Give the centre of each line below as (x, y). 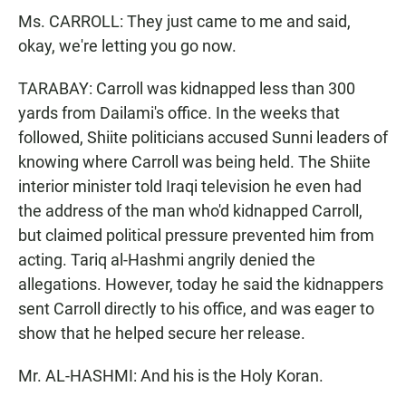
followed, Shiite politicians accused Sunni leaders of (203, 137)
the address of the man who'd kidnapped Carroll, (190, 211)
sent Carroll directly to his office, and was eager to (196, 309)
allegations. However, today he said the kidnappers (201, 284)
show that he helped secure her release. (162, 333)
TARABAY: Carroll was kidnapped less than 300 (187, 88)
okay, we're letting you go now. (127, 46)
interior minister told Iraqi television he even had (190, 186)
